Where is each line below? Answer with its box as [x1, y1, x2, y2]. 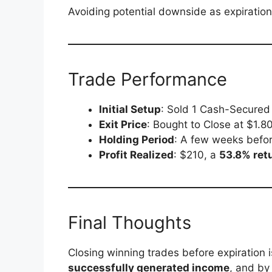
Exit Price [99, 118, 147, 131]
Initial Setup [99, 103, 161, 115]
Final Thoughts [68, 211, 191, 233]
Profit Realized [99, 148, 174, 161]
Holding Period [99, 133, 174, 146]
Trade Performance [68, 68, 227, 90]
